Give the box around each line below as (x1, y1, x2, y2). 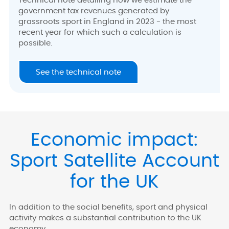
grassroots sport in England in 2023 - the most (18, 17, 196, 26)
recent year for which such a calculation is (18, 28, 181, 36)
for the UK (70, 173, 159, 192)
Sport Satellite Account (9, 152, 220, 171)
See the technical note (36, 68, 121, 77)
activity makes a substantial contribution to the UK (9, 214, 201, 222)
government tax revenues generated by (18, 7, 169, 15)
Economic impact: (31, 131, 198, 150)
